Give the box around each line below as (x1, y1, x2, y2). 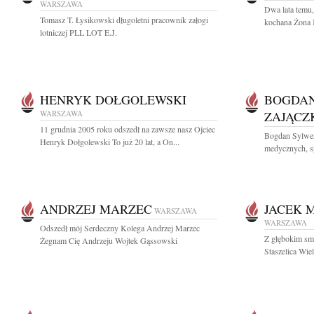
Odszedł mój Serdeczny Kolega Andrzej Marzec (40, 222, 200, 233)
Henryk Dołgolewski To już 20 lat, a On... (40, 136, 179, 147)
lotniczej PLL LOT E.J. (40, 27, 117, 38)
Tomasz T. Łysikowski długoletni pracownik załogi (40, 14, 208, 25)
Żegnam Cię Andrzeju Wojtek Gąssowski (40, 235, 177, 246)
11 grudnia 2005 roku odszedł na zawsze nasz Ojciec (40, 123, 215, 135)
